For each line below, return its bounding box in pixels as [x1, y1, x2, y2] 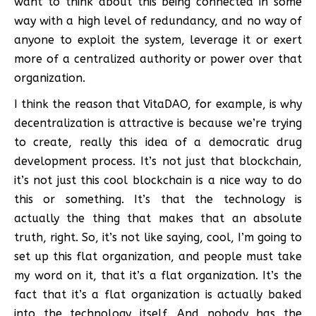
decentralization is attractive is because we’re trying [14, 116, 302, 130]
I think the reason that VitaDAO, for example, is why [14, 97, 302, 111]
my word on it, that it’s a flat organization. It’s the [14, 268, 302, 282]
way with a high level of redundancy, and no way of [14, 13, 302, 28]
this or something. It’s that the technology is [14, 192, 302, 206]
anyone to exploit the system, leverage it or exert [14, 32, 302, 47]
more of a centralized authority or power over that [14, 51, 302, 66]
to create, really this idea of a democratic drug [14, 135, 302, 149]
